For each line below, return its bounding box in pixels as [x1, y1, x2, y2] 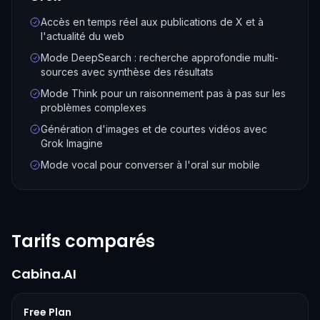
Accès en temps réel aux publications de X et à [41, 16, 264, 28]
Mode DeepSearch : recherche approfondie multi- [41, 51, 279, 64]
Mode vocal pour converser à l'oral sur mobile [41, 159, 260, 171]
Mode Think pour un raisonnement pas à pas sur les [41, 87, 286, 99]
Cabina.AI [11, 265, 76, 283]
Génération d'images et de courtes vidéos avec [41, 123, 267, 135]
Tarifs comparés [11, 229, 155, 253]
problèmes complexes [41, 101, 146, 114]
